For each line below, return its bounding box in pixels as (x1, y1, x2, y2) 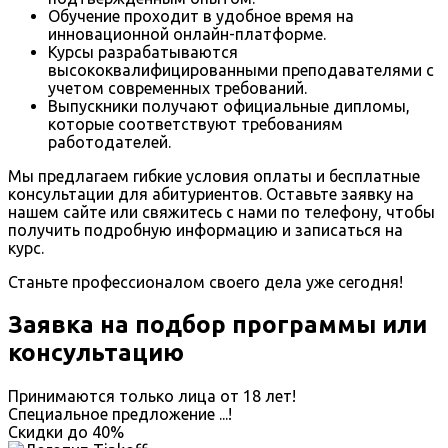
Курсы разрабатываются (48, 42, 238, 61)
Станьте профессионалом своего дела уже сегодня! (8, 272, 403, 291)
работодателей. (48, 132, 171, 151)
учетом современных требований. (48, 78, 307, 97)
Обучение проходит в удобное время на (48, 6, 354, 25)
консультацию (8, 338, 184, 366)
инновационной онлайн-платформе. (48, 24, 326, 43)
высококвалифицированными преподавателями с (48, 60, 434, 79)
